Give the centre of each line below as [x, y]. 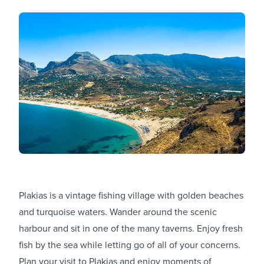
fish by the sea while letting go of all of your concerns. [130, 244]
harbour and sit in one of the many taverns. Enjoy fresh [131, 228]
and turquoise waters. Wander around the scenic [118, 211]
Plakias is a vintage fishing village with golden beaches [131, 195]
